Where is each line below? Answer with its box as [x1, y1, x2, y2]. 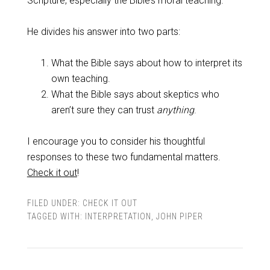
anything [156, 104, 194, 116]
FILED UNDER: [27, 198, 83, 208]
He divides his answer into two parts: [27, 26, 180, 37]
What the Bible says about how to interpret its [51, 57, 242, 69]
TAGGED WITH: [27, 212, 85, 221]
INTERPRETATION [84, 212, 151, 221]
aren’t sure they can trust [51, 104, 157, 116]
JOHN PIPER [155, 212, 203, 221]
